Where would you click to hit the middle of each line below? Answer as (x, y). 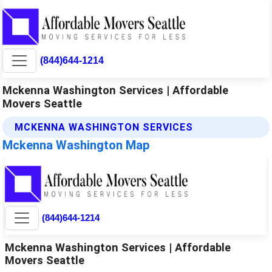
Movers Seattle (42, 103)
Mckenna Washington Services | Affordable (116, 90)
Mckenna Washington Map (76, 145)
